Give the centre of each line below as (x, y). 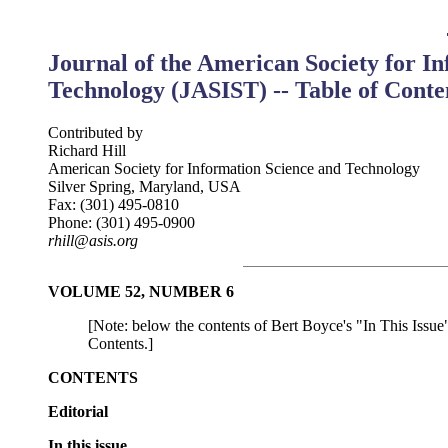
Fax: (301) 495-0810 (113, 204)
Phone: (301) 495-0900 (121, 222)
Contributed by (95, 132)
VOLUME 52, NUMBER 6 (141, 291)
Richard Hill (87, 150)
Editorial (78, 411)
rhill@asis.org (93, 240)
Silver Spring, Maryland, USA (144, 186)
